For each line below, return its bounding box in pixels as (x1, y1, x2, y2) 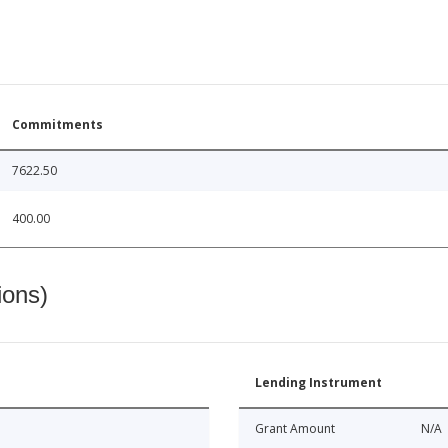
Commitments (12, 115, 103, 133)
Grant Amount (255, 419, 335, 437)
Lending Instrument (255, 373, 382, 391)
